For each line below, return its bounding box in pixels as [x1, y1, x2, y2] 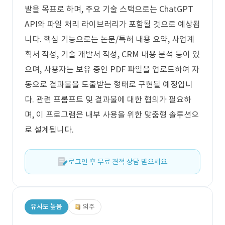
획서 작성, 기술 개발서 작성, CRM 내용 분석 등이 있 [25, 49, 200, 59]
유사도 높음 [31, 202, 62, 211]
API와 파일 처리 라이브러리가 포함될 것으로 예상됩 [25, 19, 200, 29]
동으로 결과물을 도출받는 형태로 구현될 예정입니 [25, 79, 193, 89]
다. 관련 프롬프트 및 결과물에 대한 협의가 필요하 [25, 94, 191, 104]
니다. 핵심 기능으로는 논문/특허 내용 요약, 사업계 [25, 34, 194, 44]
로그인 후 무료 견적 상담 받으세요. [68, 157, 169, 166]
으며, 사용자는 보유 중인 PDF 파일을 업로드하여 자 [25, 64, 199, 74]
